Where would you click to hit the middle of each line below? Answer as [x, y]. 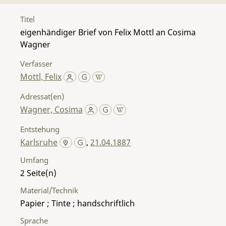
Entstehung [40, 129]
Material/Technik [49, 190]
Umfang [34, 160]
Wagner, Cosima [51, 109]
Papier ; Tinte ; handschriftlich [77, 203]
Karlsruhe [39, 142]
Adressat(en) [42, 96]
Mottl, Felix [41, 76]
